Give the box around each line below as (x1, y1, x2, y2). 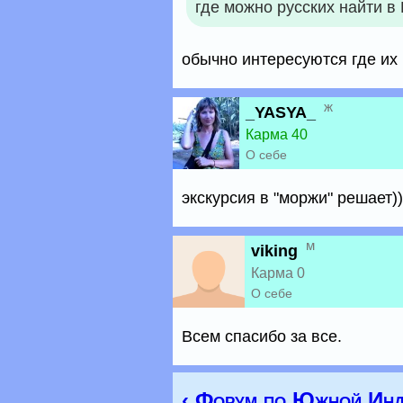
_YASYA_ (246, 103, 316, 121)
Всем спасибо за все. (182, 327, 342, 345)
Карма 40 (246, 127, 308, 142)
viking (251, 242, 298, 260)
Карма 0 (251, 265, 305, 281)
